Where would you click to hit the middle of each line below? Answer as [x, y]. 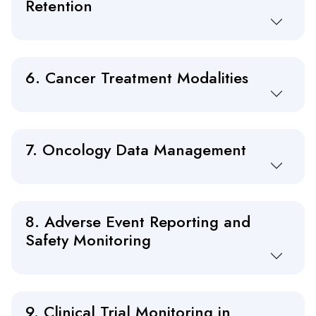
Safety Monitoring [88, 240]
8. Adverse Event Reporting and [138, 222]
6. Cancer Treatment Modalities [137, 78]
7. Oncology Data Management [136, 150]
